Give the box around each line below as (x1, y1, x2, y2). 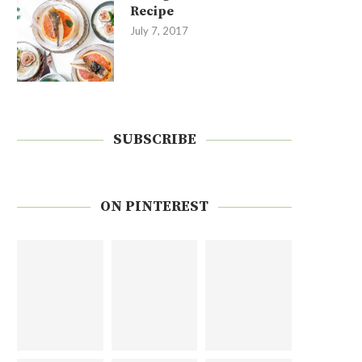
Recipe (130, 3, 174, 19)
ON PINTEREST (100, 197, 208, 216)
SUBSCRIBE (112, 130, 196, 149)
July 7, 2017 (130, 24, 188, 37)
